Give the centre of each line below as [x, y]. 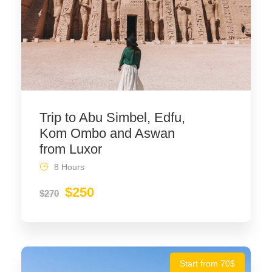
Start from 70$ [207, 263]
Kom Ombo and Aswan [107, 133]
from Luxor [71, 149]
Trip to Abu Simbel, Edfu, [112, 117]
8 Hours [69, 167]
